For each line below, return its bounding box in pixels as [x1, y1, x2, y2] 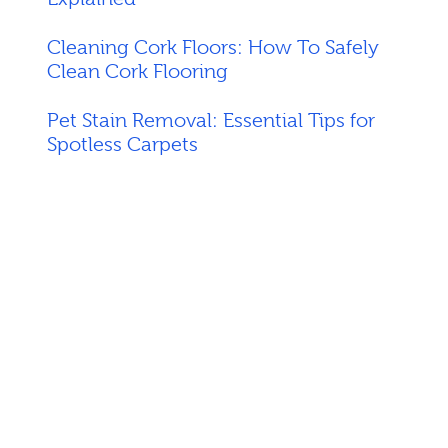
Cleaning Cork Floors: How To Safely [46, 36, 379, 59]
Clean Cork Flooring [46, 60, 228, 83]
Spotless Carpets [46, 133, 198, 156]
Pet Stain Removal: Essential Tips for [46, 109, 375, 132]
